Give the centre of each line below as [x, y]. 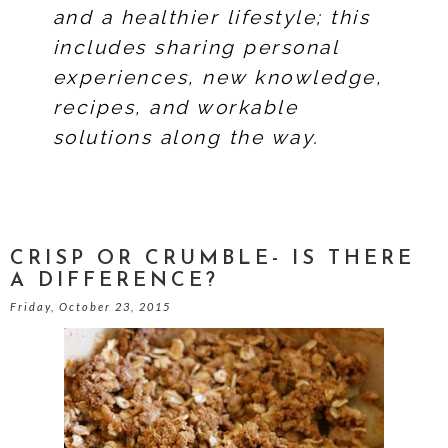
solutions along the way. [186, 137]
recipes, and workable [175, 107]
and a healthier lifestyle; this [211, 17]
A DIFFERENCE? [114, 281]
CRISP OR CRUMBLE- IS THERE [212, 259]
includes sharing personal [195, 47]
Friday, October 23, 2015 [90, 306]
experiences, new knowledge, [217, 77]
